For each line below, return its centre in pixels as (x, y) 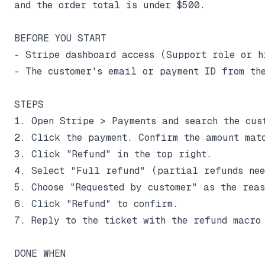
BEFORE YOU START (60, 38)
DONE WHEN (40, 253)
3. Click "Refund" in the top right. (113, 154)
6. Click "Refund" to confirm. (96, 203)
